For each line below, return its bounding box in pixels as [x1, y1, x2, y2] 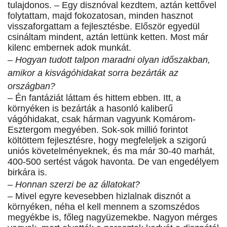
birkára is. [8, 167, 47, 178]
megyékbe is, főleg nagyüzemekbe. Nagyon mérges [8, 212, 217, 223]
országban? [8, 81, 55, 92]
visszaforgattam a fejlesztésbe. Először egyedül [8, 21, 200, 32]
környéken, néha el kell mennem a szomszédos [8, 202, 200, 212]
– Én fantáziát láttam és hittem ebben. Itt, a [8, 93, 181, 103]
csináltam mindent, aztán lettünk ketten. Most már [8, 32, 208, 43]
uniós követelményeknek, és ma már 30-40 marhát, [8, 146, 215, 157]
